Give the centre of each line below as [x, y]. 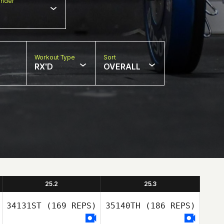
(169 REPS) [69, 206]
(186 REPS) [168, 206]
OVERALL [122, 66]
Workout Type [55, 57]
